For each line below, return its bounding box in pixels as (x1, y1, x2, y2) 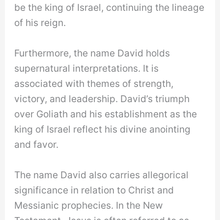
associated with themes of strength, (14, 77, 174, 89)
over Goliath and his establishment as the (14, 108, 197, 120)
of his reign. (14, 17, 66, 29)
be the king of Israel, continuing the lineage (14, 1, 205, 14)
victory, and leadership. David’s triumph (14, 92, 190, 105)
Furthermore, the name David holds (14, 47, 170, 59)
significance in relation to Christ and (14, 184, 174, 196)
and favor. (14, 138, 59, 150)
